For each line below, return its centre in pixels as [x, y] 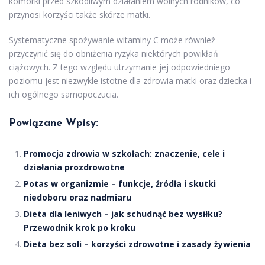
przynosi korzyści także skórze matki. [80, 14]
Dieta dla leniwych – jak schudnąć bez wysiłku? [123, 214]
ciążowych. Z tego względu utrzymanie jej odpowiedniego [119, 67]
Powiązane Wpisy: [54, 123]
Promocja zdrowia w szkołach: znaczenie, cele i [124, 153]
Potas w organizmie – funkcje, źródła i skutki [120, 183]
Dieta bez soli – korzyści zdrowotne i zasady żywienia [137, 244]
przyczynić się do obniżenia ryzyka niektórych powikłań [114, 53]
